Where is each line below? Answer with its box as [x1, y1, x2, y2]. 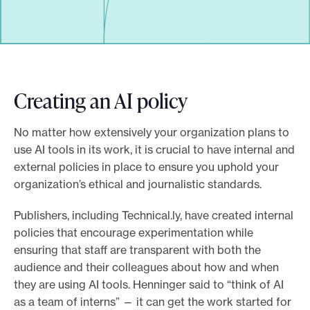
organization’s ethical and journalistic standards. [14, 177, 267, 192]
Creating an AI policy [14, 86, 191, 116]
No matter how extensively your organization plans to [14, 125, 289, 140]
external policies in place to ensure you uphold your [14, 160, 279, 174]
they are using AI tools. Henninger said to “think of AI [14, 277, 284, 292]
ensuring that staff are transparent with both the [14, 243, 261, 257]
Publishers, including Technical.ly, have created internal [14, 208, 293, 223]
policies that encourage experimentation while [14, 226, 253, 240]
